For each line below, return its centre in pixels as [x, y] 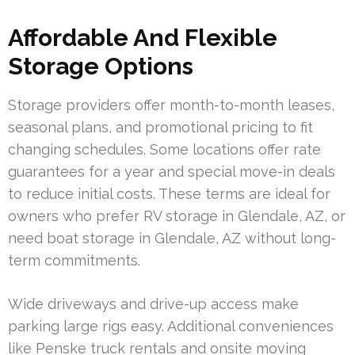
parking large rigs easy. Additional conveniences [171, 326]
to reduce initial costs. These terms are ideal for [169, 193]
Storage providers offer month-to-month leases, [171, 105]
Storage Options [101, 66]
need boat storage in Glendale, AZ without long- [172, 238]
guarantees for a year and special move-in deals [172, 171]
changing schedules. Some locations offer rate [164, 149]
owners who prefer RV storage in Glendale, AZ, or [177, 216]
